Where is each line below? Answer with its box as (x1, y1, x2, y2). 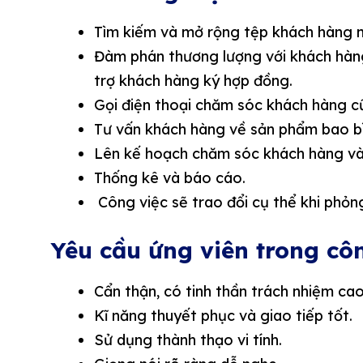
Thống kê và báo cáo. (94, 169, 246, 188)
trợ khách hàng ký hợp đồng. (94, 71, 293, 91)
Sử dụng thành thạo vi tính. (94, 331, 282, 350)
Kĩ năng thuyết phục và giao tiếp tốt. (94, 306, 352, 326)
